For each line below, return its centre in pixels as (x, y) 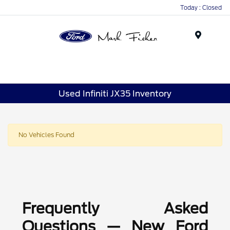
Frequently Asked (115, 209)
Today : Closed (201, 7)
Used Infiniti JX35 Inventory (115, 93)
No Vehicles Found (46, 135)
